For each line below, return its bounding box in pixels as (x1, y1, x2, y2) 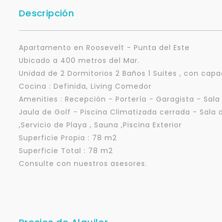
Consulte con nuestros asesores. (19, 159, 147, 169)
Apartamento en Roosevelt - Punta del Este (19, 43, 190, 53)
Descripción (19, 7, 74, 20)
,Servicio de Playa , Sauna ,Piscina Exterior (19, 120, 182, 130)
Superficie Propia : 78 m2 (19, 133, 117, 143)
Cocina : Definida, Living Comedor (19, 81, 152, 92)
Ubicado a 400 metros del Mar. (19, 55, 140, 66)
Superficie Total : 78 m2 (19, 146, 113, 156)
